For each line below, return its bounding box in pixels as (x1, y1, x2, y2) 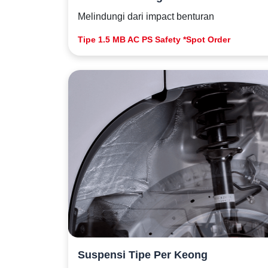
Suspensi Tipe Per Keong (78, 249, 208, 261)
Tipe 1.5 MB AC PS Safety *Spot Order (78, 35, 230, 44)
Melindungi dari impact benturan (78, 11, 214, 22)
